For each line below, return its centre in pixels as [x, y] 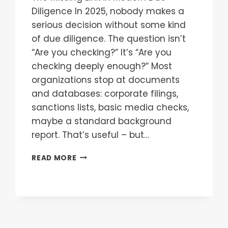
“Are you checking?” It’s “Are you [102, 52]
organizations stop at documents [106, 80]
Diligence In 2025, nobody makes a [108, 11]
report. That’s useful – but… [91, 135]
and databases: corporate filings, [105, 93]
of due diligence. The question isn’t [109, 38]
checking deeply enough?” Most [102, 66]
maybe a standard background [102, 121]
